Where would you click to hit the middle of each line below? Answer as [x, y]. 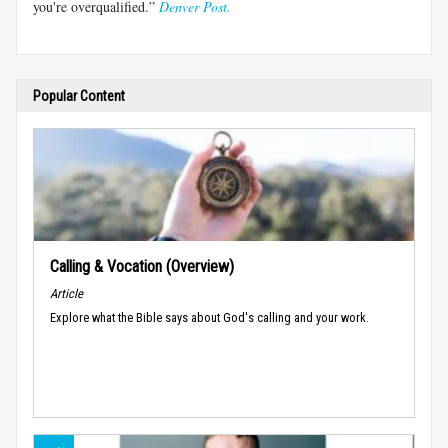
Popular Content [79, 95]
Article [66, 293]
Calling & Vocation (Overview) [142, 266]
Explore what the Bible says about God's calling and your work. [209, 317]
